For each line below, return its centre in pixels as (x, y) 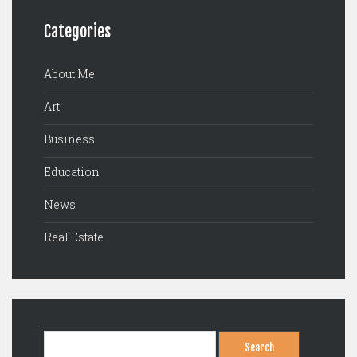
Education (72, 172)
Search (63, 337)
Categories (77, 31)
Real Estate (74, 237)
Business (69, 139)
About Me (69, 74)
